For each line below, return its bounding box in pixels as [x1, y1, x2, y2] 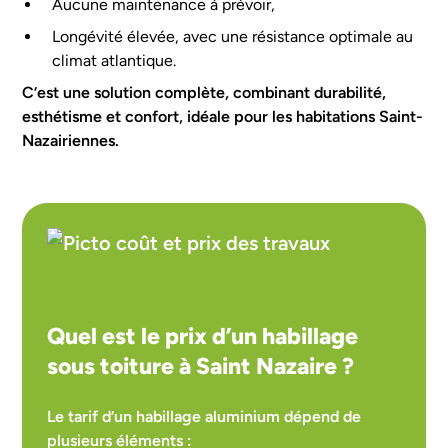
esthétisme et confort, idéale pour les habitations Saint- [22, 107, 424, 126]
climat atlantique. [51, 51, 176, 70]
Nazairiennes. [22, 131, 120, 150]
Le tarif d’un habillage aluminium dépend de [47, 407, 362, 426]
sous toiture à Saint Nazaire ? [47, 352, 355, 380]
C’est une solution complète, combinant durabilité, [22, 83, 387, 102]
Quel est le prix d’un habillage [47, 322, 359, 350]
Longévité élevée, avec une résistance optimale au [51, 27, 413, 46]
